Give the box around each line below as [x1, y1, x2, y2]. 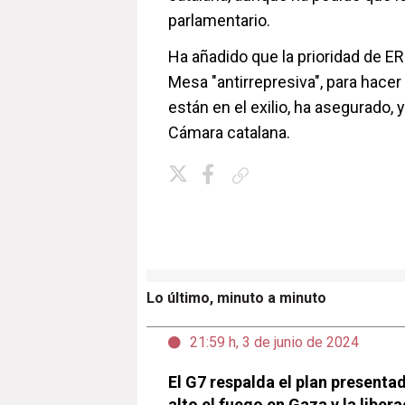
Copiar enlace [256, 168, 321, 182]
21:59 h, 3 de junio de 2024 [190, 334, 359, 351]
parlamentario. [168, 11, 270, 30]
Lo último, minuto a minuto [146, 289, 326, 306]
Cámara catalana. [168, 123, 290, 142]
